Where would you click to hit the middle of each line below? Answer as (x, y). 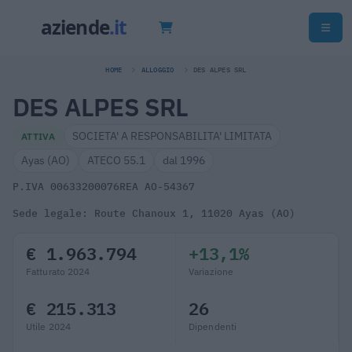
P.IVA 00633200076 (66, 186)
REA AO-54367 (157, 186)
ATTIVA (38, 136)
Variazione (211, 271)
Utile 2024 (49, 326)
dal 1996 (184, 160)
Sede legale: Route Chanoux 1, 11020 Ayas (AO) (154, 213)
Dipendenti (213, 326)
